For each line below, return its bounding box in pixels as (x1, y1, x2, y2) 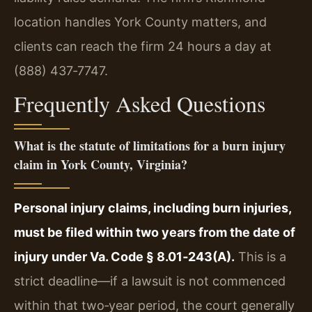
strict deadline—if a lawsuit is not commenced (14, 273, 286, 288)
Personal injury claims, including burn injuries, (14, 200, 291, 215)
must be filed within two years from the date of (14, 224, 295, 240)
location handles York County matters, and (14, 14, 267, 29)
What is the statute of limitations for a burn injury (14, 136, 286, 155)
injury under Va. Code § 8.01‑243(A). (14, 249, 235, 264)
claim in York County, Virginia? (14, 155, 187, 173)
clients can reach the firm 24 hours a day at (14, 38, 272, 54)
